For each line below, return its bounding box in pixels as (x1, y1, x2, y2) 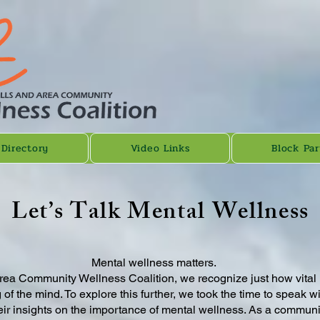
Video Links (130, 141, 190, 156)
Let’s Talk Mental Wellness (11, 194, 309, 235)
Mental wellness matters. (91, 256, 216, 269)
